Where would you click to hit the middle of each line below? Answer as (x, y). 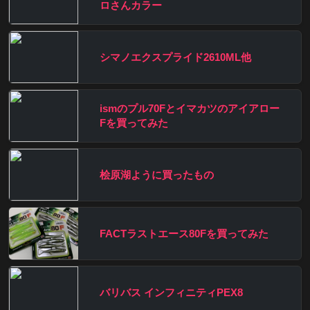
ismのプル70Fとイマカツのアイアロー (190, 109)
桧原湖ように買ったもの (157, 174)
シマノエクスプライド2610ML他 (175, 57)
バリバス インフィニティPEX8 (171, 292)
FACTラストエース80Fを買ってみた (184, 233)
